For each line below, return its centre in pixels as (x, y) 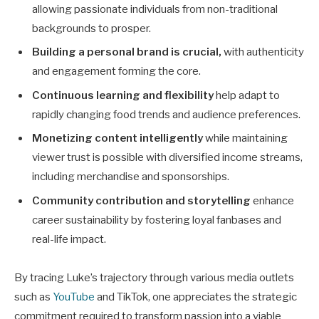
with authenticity (263, 52)
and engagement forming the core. (116, 72)
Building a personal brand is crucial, (127, 52)
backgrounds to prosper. (91, 28)
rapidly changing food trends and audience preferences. (166, 114)
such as (33, 297)
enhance (272, 201)
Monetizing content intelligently (117, 138)
